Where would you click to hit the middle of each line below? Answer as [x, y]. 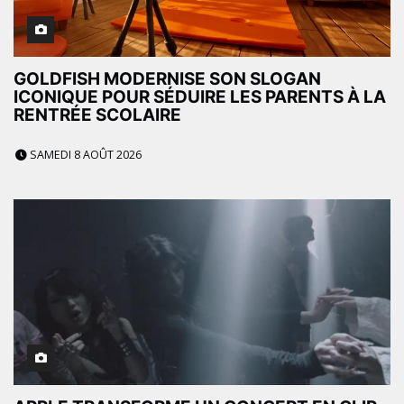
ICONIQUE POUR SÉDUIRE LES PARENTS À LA [200, 96]
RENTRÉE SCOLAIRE [97, 115]
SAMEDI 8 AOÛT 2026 [84, 154]
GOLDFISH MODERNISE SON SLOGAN [167, 78]
